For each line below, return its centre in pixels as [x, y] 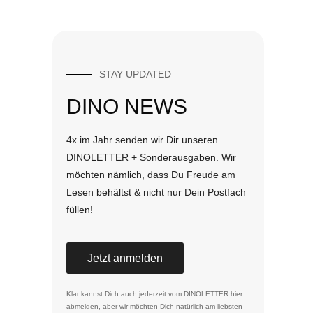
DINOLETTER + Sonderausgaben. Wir [151, 157]
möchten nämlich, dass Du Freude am [151, 175]
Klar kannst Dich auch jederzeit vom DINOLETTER [148, 294]
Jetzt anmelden [125, 259]
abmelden [82, 307]
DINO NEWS [126, 107]
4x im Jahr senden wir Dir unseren [142, 140]
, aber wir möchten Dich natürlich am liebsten [170, 307]
